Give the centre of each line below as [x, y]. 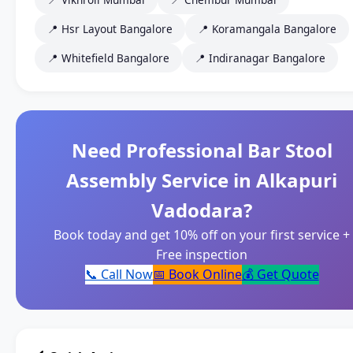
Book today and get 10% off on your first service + [202, 235]
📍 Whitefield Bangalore [108, 58]
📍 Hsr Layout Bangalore [110, 29]
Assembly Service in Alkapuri [202, 180]
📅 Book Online [197, 275]
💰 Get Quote [280, 275]
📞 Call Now [119, 275]
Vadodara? [202, 210]
